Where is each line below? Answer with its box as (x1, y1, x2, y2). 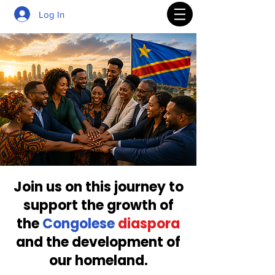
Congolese (42, 214, 115, 233)
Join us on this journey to (13, 177, 184, 196)
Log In (39, 9, 65, 20)
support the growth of (23, 196, 174, 215)
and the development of (16, 233, 180, 252)
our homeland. (48, 251, 148, 270)
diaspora (118, 214, 180, 233)
